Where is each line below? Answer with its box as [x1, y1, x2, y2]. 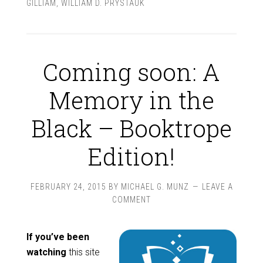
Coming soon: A [43, 56, 220, 87]
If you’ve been [26, 231, 89, 242]
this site [66, 247, 100, 258]
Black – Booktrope [31, 113, 232, 144]
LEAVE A [201, 182, 233, 191]
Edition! [88, 141, 175, 172]
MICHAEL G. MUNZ [120, 182, 189, 191]
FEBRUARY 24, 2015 [30, 182, 106, 191]
